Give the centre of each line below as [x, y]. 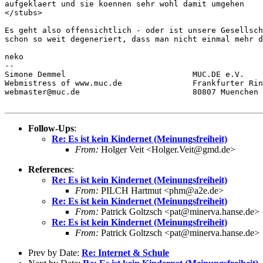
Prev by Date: [55, 252]
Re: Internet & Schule [125, 252]
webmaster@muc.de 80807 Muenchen [42, 92]
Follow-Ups [51, 128]
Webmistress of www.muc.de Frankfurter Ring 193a [63, 83]
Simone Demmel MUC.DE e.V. [38, 74]
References [50, 169]
